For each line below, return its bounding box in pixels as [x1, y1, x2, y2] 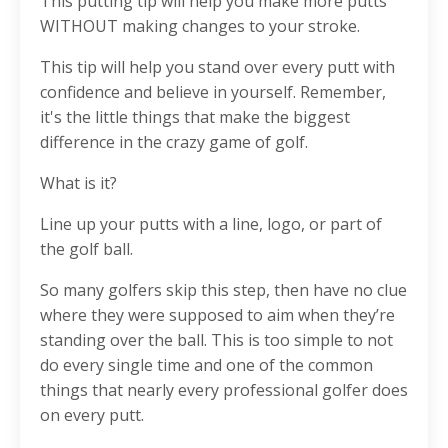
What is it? [40, 172, 121, 194]
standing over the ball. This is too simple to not [40, 329, 393, 351]
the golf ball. [40, 238, 133, 260]
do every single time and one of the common [40, 354, 373, 376]
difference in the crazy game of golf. [40, 131, 312, 153]
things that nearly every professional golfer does [40, 379, 408, 401]
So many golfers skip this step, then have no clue [40, 279, 407, 301]
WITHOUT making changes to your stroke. [40, 15, 360, 37]
